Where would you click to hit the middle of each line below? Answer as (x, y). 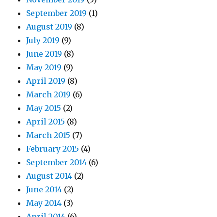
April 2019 (46, 81)
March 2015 (48, 135)
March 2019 (49, 95)
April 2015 (46, 122)
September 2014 (57, 163)
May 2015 (44, 108)
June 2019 (44, 54)
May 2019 (44, 68)
